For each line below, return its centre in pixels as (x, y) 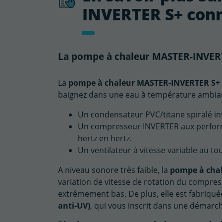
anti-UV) (74, 206)
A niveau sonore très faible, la (114, 170)
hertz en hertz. (105, 139)
